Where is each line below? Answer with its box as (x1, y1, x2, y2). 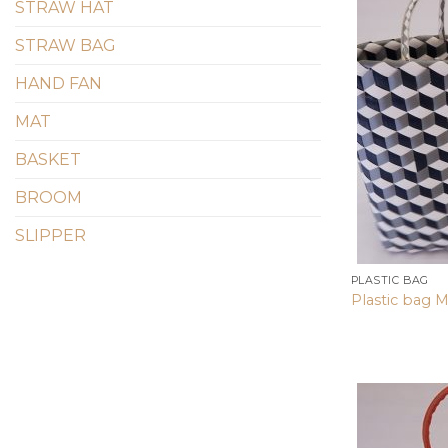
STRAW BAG (15, 35, 116, 55)
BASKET (15, 149, 81, 169)
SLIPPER (15, 225, 86, 245)
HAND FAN (15, 73, 102, 93)
